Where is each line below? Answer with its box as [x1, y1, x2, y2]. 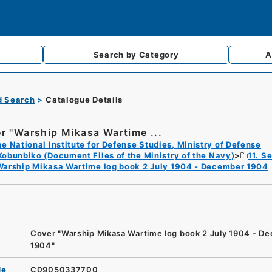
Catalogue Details [46, 95, 123, 104]
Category [138, 50, 179, 59]
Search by [93, 50, 139, 59]
